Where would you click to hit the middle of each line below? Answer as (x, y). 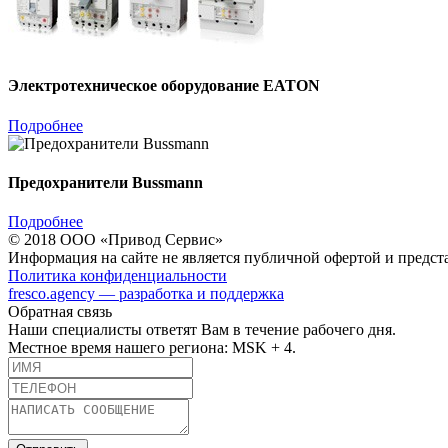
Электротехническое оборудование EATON (164, 86)
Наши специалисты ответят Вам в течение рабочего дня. (202, 330)
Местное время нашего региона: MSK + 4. (152, 348)
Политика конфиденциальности (117, 276)
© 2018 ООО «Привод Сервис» (115, 240)
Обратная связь (60, 312)
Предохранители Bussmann (105, 182)
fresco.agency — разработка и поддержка (146, 294)
